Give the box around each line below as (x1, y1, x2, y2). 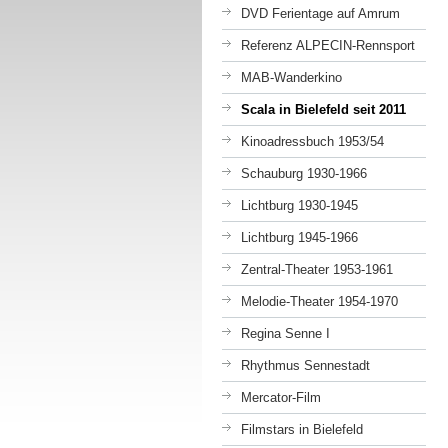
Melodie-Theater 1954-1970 (241, 294, 398, 309)
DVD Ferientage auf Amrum (241, 6, 400, 21)
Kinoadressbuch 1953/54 (241, 134, 384, 149)
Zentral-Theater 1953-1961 (241, 262, 393, 277)
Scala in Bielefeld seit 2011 (241, 102, 406, 117)
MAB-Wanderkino (241, 70, 342, 85)
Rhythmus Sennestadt (241, 358, 370, 373)
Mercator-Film (241, 390, 321, 405)
